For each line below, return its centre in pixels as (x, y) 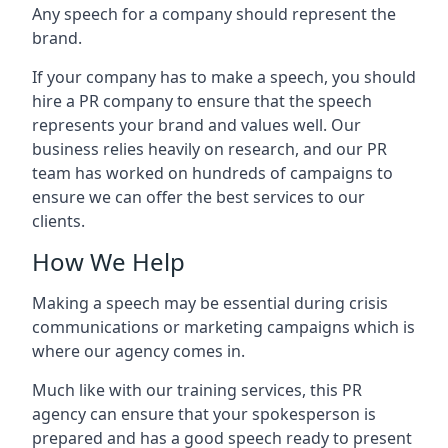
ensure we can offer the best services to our (198, 197)
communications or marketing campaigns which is (223, 327)
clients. (58, 221)
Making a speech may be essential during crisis (210, 303)
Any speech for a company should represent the (214, 14)
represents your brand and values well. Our (196, 125)
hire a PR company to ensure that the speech (202, 101)
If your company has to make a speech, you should (224, 77)
